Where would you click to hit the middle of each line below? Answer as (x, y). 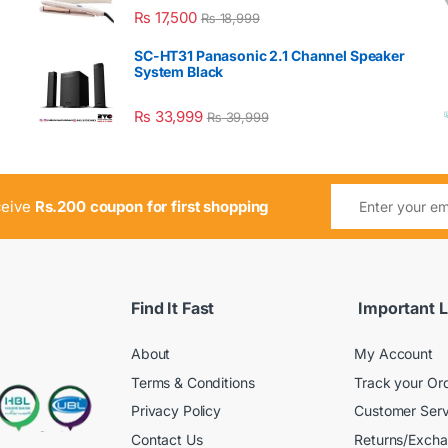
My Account (393, 354)
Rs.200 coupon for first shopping (151, 207)
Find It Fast (173, 307)
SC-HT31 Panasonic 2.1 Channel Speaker (269, 56)
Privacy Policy (176, 411)
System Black (179, 72)
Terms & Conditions (193, 382)
